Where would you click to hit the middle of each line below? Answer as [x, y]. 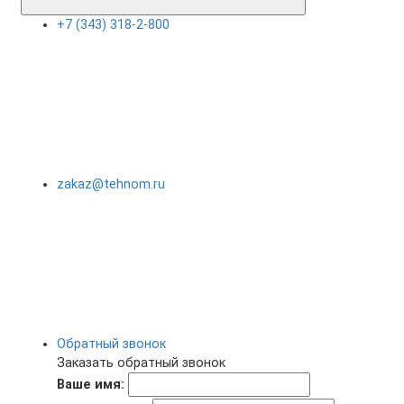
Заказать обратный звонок [141, 363]
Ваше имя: [91, 385]
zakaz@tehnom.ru [111, 184]
